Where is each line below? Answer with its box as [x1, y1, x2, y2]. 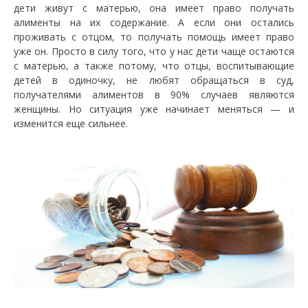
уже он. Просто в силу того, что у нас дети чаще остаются [14, 44, 294, 58]
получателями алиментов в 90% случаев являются [14, 87, 294, 101]
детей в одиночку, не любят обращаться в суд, [14, 73, 294, 87]
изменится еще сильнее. [14, 116, 128, 130]
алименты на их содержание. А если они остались [14, 15, 294, 29]
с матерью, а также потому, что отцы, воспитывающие [14, 58, 294, 72]
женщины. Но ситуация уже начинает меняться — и [14, 102, 294, 115]
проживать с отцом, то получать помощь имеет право [14, 30, 294, 43]
